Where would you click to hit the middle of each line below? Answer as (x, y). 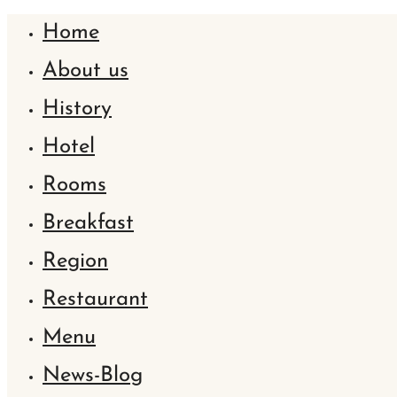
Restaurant (95, 300)
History (77, 109)
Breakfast (88, 223)
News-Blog (93, 376)
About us (86, 71)
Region (75, 261)
